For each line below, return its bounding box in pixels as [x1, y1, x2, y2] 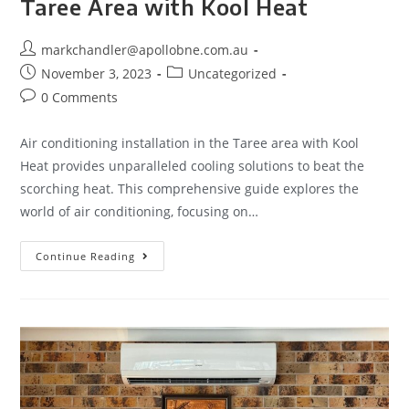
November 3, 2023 [41, 65, 152, 83]
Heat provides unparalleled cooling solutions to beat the [20, 157, 365, 175]
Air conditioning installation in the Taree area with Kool [20, 134, 360, 152]
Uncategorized [188, 65, 278, 83]
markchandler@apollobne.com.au [41, 41, 249, 59]
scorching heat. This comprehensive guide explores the [20, 180, 360, 198]
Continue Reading [36, 249, 136, 264]
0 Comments [41, 89, 119, 107]
